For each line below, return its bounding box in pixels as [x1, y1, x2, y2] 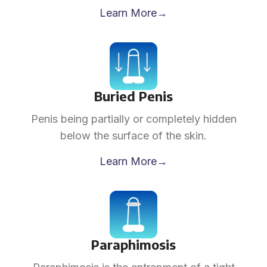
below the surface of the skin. [60, 129, 207, 142]
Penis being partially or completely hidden [30, 113, 237, 125]
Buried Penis [94, 88, 173, 104]
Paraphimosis [91, 236, 176, 253]
